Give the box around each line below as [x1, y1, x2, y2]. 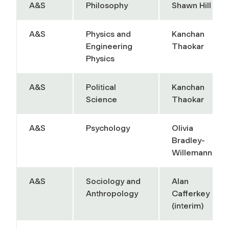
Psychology [86, 123, 130, 133]
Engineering [86, 41, 132, 51]
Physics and [86, 29, 131, 39]
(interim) [172, 200, 203, 211]
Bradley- [172, 135, 205, 145]
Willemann [172, 147, 212, 157]
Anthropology [86, 188, 138, 198]
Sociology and [86, 176, 141, 186]
